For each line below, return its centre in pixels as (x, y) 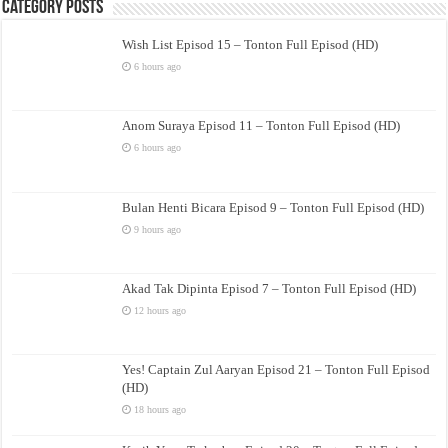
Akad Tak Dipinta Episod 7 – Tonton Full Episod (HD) (269, 288)
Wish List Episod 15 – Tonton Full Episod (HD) (250, 45)
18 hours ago (160, 409)
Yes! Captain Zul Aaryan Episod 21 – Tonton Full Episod (276, 369)
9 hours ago (158, 229)
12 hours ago (160, 310)
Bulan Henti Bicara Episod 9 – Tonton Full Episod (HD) (273, 207)
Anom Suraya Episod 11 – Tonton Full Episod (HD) (261, 126)
